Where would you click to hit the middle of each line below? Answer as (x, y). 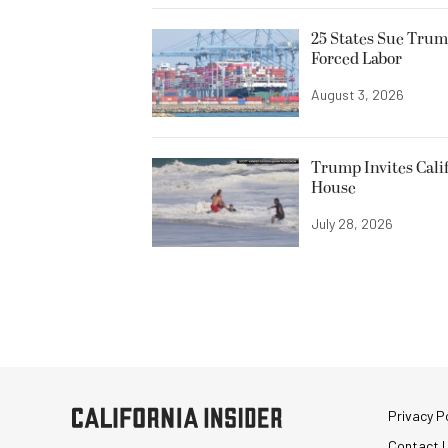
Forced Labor (356, 59)
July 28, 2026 (352, 224)
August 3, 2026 (357, 95)
